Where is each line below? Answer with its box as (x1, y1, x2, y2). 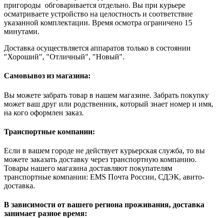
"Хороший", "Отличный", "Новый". (4, 53, 125, 61)
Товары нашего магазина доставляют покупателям (4, 164, 172, 173)
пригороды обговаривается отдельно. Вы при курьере (4, 1, 185, 10)
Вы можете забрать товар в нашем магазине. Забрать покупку (4, 91, 209, 99)
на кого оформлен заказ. (4, 108, 84, 117)
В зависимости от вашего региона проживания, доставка (4, 200, 204, 209)
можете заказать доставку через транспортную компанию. (4, 155, 197, 164)
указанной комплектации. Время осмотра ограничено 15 (4, 18, 192, 27)
